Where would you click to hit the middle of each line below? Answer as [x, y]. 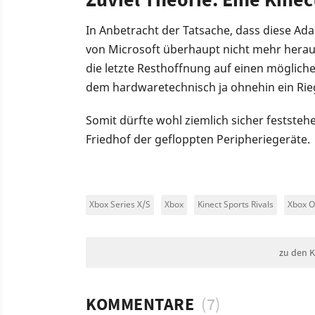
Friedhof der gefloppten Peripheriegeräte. [198, 140]
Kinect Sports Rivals [236, 205]
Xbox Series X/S [120, 205]
